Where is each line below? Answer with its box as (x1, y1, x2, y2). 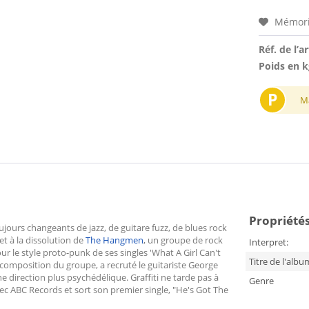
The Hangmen (86, 234, 143, 246)
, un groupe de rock (143, 234, 223, 246)
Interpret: (248, 236, 288, 248)
